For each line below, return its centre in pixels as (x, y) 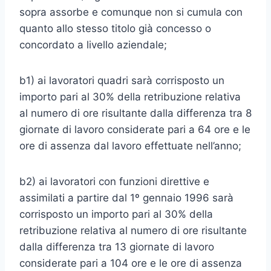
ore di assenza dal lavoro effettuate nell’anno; (130, 146)
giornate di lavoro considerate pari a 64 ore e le (135, 129)
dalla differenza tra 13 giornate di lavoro (117, 247)
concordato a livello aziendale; (93, 45)
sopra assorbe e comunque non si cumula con (131, 12)
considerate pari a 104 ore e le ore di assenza (131, 263)
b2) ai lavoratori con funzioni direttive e (114, 181)
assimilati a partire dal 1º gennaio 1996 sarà (126, 198)
